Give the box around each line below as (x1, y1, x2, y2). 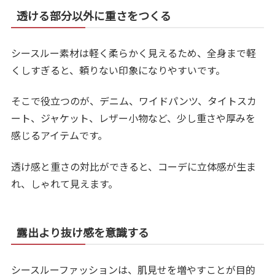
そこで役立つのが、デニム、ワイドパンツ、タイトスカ (11, 93, 257, 109)
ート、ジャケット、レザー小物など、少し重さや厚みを (11, 110, 256, 126)
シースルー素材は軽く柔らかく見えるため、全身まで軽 (11, 45, 257, 60)
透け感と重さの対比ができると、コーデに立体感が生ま (11, 158, 257, 174)
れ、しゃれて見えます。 (11, 176, 118, 191)
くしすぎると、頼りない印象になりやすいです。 (11, 62, 226, 77)
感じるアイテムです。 (11, 128, 108, 143)
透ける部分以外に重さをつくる (17, 7, 172, 23)
